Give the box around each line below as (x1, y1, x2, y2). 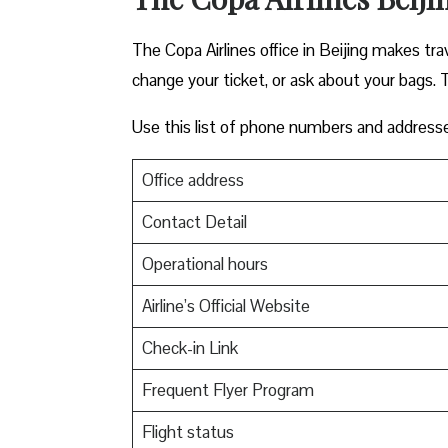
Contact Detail (141, 210, 247, 233)
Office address (141, 168, 244, 191)
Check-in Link (141, 336, 238, 359)
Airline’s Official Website (141, 294, 310, 317)
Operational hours (141, 252, 268, 275)
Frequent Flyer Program (141, 378, 314, 401)
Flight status (141, 420, 234, 443)
